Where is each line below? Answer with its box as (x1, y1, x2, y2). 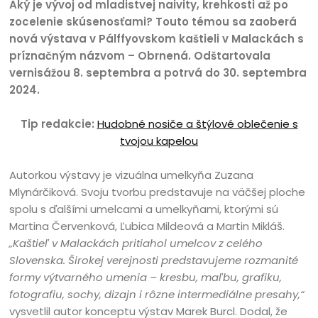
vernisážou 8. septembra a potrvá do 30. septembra (9, 65, 307, 80)
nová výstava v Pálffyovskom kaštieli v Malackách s (9, 31, 305, 46)
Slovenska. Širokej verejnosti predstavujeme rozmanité (9, 253, 299, 268)
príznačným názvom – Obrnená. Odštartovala (9, 48, 271, 63)
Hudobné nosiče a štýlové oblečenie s (97, 116, 298, 131)
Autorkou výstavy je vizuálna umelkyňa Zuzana (9, 168, 254, 182)
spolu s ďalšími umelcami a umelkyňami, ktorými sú (9, 202, 279, 216)
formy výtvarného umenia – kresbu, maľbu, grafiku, (9, 270, 283, 285)
